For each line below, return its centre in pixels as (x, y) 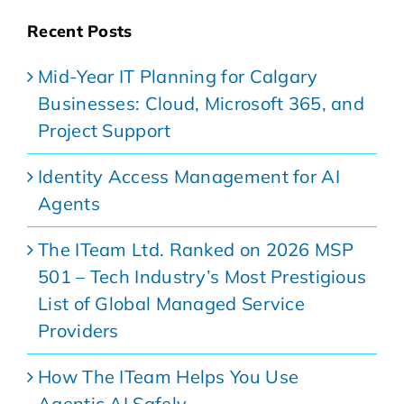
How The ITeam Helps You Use (169, 376)
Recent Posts (80, 31)
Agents (69, 203)
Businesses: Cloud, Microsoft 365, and (202, 103)
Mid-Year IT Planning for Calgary (178, 76)
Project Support (105, 130)
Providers (83, 330)
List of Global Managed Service (171, 303)
